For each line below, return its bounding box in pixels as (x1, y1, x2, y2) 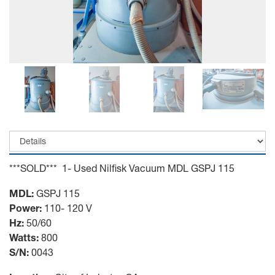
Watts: (9, 231, 39, 243)
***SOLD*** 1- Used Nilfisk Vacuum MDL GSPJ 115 (9, 161, 234, 174)
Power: (9, 201, 42, 214)
